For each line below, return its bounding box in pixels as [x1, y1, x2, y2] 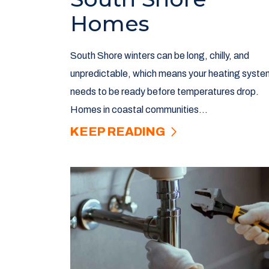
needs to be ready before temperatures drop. [70, 86, 259, 97]
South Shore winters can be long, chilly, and [70, 50, 249, 61]
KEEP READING [70, 125, 168, 139]
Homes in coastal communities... [70, 104, 208, 115]
